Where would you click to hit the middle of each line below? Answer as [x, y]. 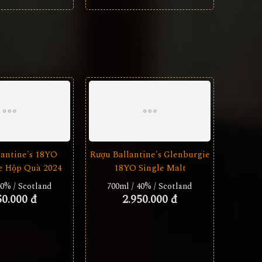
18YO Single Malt [150, 168]
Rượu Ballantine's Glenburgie [150, 155]
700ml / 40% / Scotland [150, 186]
